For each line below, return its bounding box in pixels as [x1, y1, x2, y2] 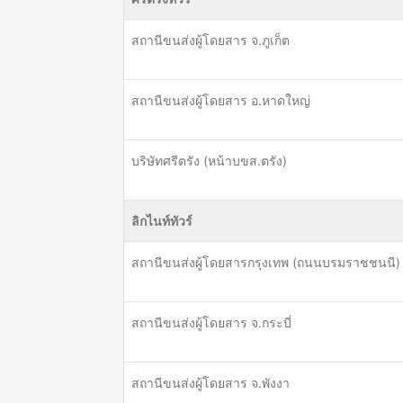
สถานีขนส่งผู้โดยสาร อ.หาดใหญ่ [131, 93, 310, 108]
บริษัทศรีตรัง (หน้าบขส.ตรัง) [131, 153, 287, 168]
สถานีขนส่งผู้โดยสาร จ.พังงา [131, 375, 290, 390]
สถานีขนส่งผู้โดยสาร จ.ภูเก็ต [131, 32, 290, 48]
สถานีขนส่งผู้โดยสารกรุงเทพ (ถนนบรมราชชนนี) [131, 255, 400, 270]
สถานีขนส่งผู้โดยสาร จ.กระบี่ [131, 315, 291, 330]
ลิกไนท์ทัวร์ [131, 213, 193, 228]
